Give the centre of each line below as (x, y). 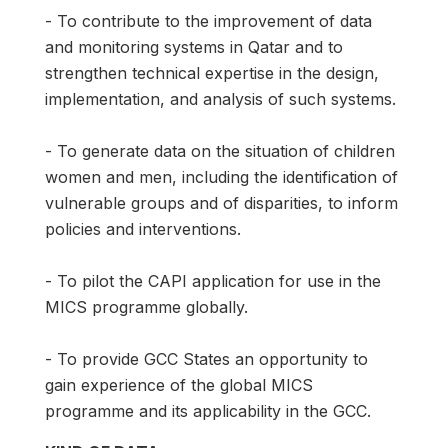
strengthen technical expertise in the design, (212, 73)
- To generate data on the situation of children (220, 151)
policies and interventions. (143, 229)
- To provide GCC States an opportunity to (206, 359)
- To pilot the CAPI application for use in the (213, 281)
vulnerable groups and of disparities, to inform (221, 203)
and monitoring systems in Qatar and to (194, 47)
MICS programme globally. (146, 307)
